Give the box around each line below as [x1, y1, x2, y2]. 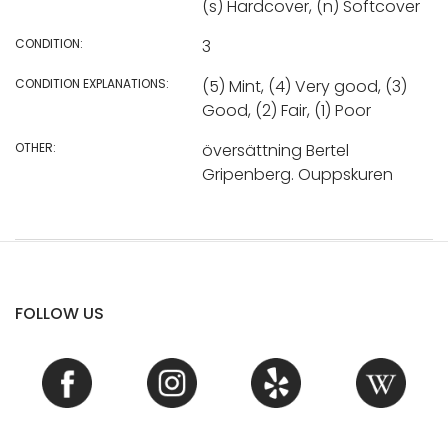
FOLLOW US [15, 301, 104, 325]
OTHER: [15, 139, 56, 157]
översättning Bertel [201, 139, 349, 163]
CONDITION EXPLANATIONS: [15, 75, 169, 93]
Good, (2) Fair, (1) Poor [201, 99, 371, 123]
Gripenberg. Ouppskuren [201, 163, 393, 187]
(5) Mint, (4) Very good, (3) [201, 75, 407, 99]
